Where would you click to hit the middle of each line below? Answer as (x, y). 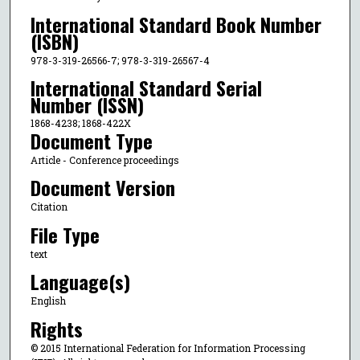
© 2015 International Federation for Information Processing (168, 348)
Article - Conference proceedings (104, 160)
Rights (56, 328)
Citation (49, 207)
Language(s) (80, 282)
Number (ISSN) (87, 104)
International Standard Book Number (176, 24)
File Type (65, 234)
